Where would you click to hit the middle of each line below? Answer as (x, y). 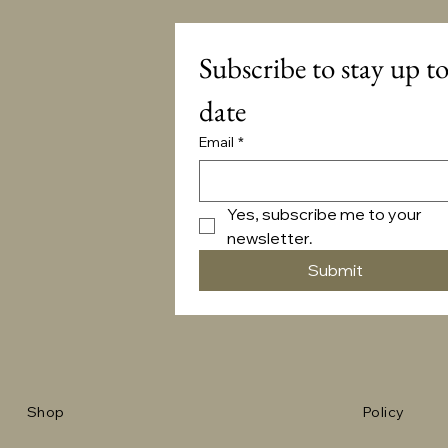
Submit (335, 269)
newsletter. (270, 237)
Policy (384, 411)
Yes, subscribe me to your (325, 213)
